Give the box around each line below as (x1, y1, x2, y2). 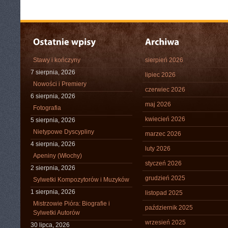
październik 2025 (145, 204, 193, 211)
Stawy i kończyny (33, 56, 80, 64)
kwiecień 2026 (145, 116, 185, 123)
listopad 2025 (145, 189, 183, 196)
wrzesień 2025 (145, 219, 186, 226)
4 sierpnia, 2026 (31, 140, 75, 148)
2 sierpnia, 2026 (31, 164, 75, 172)
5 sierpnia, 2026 (31, 117, 75, 124)
